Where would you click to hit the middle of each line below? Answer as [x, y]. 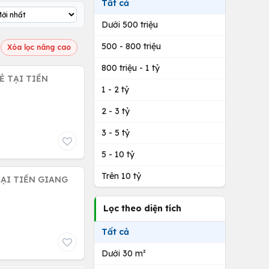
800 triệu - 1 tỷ [131, 68]
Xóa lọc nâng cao [39, 47]
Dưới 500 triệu [130, 25]
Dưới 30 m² [124, 253]
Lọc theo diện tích [142, 208]
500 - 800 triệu [131, 46]
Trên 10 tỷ [121, 176]
